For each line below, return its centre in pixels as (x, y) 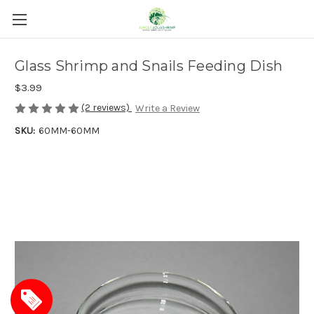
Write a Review (167, 109)
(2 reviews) (107, 108)
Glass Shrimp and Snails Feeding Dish (149, 66)
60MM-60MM (69, 131)
